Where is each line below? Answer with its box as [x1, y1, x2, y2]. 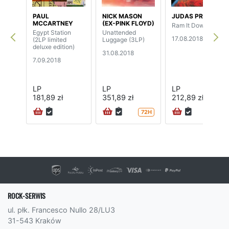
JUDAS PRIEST [172, 12, 216, 20]
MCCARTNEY [33, 19, 73, 27]
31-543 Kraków [8, 216, 61, 225]
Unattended [102, 28, 136, 36]
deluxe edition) [33, 42, 75, 51]
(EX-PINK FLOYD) [102, 19, 154, 27]
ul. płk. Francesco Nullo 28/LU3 [8, 205, 115, 215]
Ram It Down [172, 21, 208, 29]
